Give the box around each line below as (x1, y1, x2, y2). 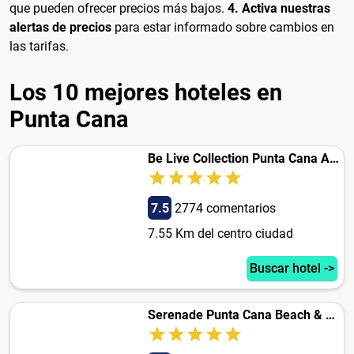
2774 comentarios (174, 201, 276, 217)
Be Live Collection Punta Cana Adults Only (329, 151, 339, 167)
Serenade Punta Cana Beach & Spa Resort (325, 307, 335, 323)
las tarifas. (9, 39, 69, 55)
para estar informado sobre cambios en (111, 20, 334, 36)
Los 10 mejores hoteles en (9, 79, 282, 107)
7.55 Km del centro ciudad (147, 226, 293, 242)
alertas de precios (9, 20, 111, 36)
